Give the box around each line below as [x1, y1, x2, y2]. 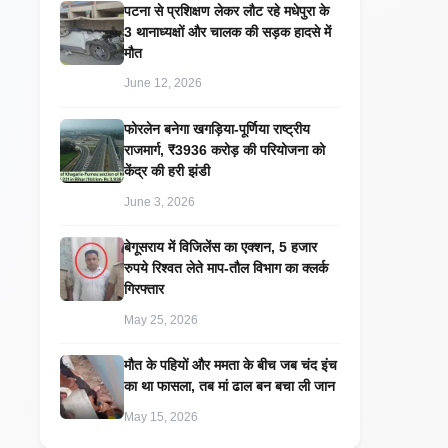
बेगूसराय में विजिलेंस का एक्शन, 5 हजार [124, 238, 317, 255]
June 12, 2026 [124, 77, 202, 90]
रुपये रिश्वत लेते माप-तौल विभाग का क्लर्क [124, 259, 328, 276]
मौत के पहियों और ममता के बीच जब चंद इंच [124, 357, 337, 374]
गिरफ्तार [124, 280, 164, 297]
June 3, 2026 [124, 195, 195, 208]
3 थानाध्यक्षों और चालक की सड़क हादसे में [124, 23, 331, 40]
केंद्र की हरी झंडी [124, 162, 210, 179]
